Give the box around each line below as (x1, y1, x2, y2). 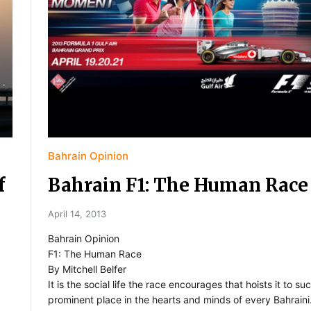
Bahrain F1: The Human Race (48, 174, 308, 197)
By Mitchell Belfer (48, 263, 126, 276)
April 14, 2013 (48, 208, 106, 220)
